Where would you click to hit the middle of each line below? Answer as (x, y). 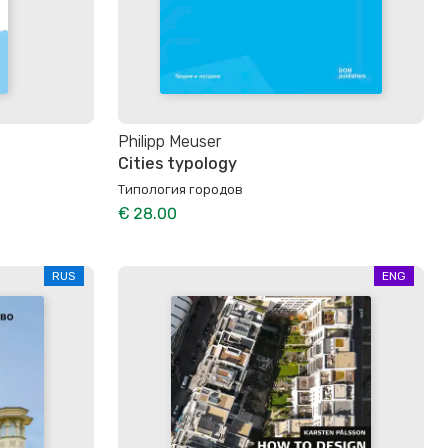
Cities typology (177, 164)
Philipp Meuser (169, 142)
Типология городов (180, 188)
